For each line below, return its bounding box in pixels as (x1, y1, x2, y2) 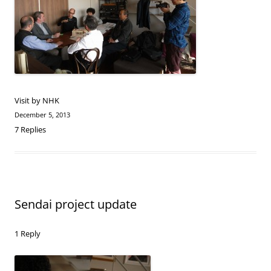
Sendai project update (15, 196, 137, 212)
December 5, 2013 (15, 110, 70, 119)
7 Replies (15, 124, 46, 135)
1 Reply (15, 228, 41, 239)
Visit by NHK (15, 95, 59, 106)
